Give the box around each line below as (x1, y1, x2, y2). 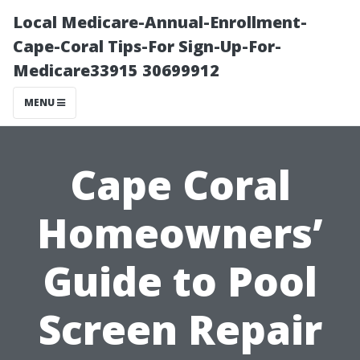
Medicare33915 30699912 (13, 59, 219, 81)
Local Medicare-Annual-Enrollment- (13, 11, 307, 33)
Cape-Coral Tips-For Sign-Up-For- (13, 35, 281, 57)
